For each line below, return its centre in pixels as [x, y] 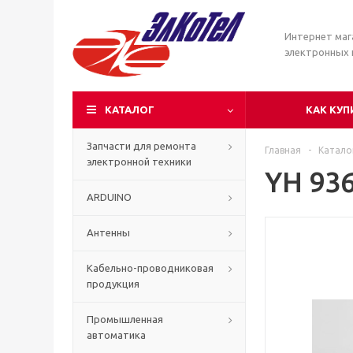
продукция [113, 284]
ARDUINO [109, 197]
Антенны [108, 232]
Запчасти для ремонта [141, 146]
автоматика [116, 335]
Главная [283, 150]
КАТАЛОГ [130, 110]
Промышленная [125, 319]
